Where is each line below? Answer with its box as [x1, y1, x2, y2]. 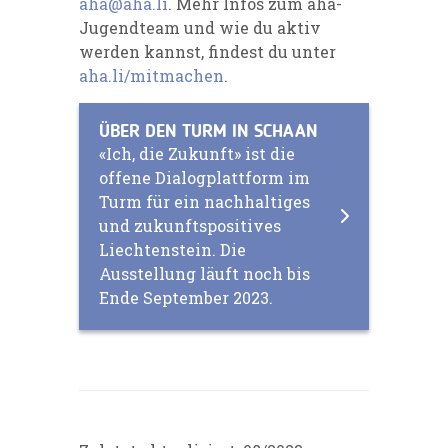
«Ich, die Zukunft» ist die [99, 142, 295, 164]
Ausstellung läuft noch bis [99, 262, 310, 284]
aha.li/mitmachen [79, 64, 224, 86]
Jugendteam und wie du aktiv [79, 16, 321, 38]
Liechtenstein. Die [99, 238, 246, 260]
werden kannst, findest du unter [79, 40, 336, 62]
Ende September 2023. [99, 286, 273, 308]
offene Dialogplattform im [99, 166, 310, 188]
